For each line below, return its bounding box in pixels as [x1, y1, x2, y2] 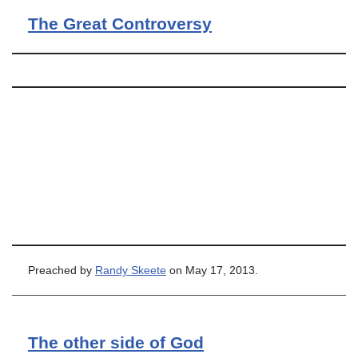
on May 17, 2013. [166, 265, 258, 276]
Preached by [28, 265, 95, 276]
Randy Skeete [95, 265, 166, 276]
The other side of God [28, 333, 204, 352]
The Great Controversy [28, 14, 212, 33]
